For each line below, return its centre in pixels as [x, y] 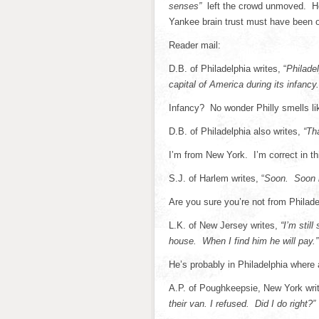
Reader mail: [195, 45]
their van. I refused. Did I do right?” [242, 304]
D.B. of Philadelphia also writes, [236, 131]
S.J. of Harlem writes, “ [216, 178]
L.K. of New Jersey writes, [225, 225]
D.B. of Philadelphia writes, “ [228, 69]
